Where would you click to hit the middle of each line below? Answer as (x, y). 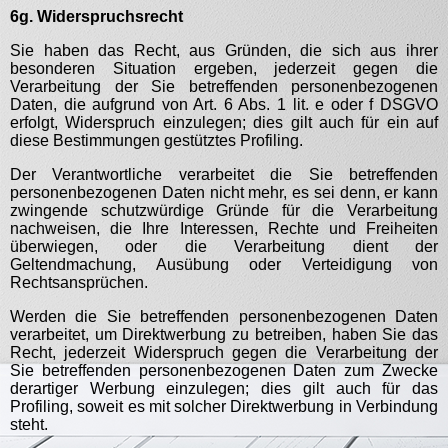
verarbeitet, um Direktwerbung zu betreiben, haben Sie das (224, 334)
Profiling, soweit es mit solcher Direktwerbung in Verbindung (224, 406)
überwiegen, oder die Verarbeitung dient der (224, 246)
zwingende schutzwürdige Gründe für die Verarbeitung (224, 210)
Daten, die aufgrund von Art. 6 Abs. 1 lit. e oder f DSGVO (224, 104)
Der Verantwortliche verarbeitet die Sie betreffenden (224, 174)
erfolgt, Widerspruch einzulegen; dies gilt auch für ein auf (224, 122)
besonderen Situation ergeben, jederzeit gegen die (224, 68)
